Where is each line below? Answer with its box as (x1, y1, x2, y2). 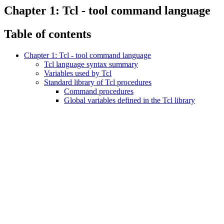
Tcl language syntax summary (44, 59, 138, 68)
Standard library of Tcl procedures (44, 77, 151, 86)
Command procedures (64, 86, 133, 95)
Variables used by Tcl (44, 68, 111, 77)
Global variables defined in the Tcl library (64, 95, 195, 104)
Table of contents (4, 27, 91, 40)
